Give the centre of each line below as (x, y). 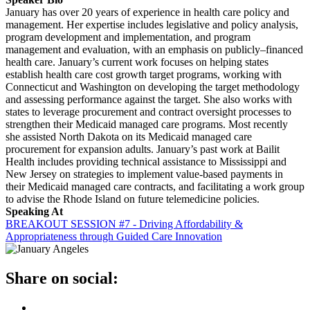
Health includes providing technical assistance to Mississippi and (146, 162)
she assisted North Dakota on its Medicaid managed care (129, 137)
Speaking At (34, 211)
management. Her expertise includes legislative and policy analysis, (152, 25)
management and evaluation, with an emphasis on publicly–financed (154, 49)
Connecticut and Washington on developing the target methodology (153, 87)
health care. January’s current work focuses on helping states (137, 62)
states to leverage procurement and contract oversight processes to (148, 112)
